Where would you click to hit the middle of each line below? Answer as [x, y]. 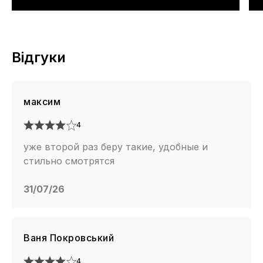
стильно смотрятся [69, 161]
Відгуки [39, 57]
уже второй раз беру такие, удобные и [116, 146]
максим [42, 101]
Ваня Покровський [69, 237]
